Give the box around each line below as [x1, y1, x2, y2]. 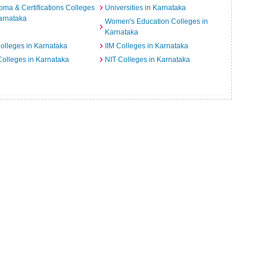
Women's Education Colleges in [104, 17, 208, 26]
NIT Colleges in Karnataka [104, 55, 190, 64]
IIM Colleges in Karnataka [104, 42, 188, 50]
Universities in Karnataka [104, 4, 186, 12]
